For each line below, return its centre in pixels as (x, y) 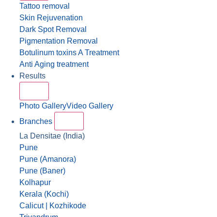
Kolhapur (35, 182)
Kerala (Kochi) (44, 194)
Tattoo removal (45, 6)
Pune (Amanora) (48, 159)
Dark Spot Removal (53, 29)
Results (32, 76)
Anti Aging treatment (54, 64)
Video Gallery (90, 106)
